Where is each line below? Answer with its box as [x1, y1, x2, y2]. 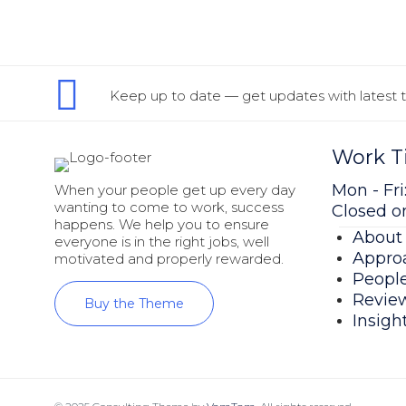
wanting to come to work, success [54, 198, 284, 216]
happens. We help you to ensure [54, 215, 269, 233]
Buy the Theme [84, 295, 184, 312]
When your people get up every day [54, 180, 295, 198]
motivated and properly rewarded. [54, 249, 284, 267]
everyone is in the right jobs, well [54, 232, 269, 250]
